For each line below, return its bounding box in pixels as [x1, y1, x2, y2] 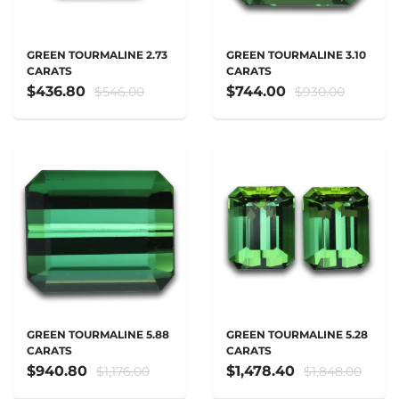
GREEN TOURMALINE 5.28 [226, 328, 368, 341]
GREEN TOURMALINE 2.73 [27, 48, 167, 61]
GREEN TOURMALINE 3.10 [226, 48, 366, 61]
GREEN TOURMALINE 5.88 [27, 328, 169, 341]
